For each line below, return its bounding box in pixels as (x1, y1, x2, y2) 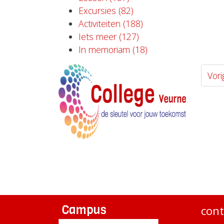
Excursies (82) (78, 4, 133, 17)
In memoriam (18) (78, 43, 147, 56)
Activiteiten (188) (78, 17, 143, 30)
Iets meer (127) (78, 30, 139, 43)
